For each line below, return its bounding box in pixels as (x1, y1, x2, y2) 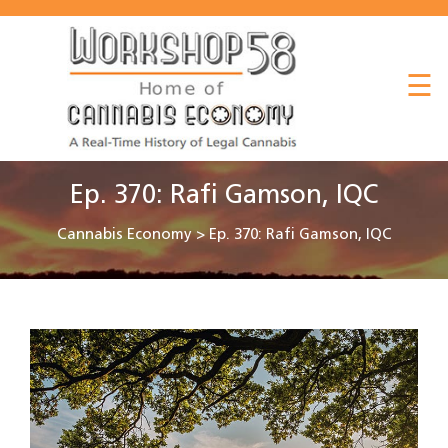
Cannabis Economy (56, 228, 192, 243)
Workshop (15, 212, 99, 231)
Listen (15, 101, 65, 120)
